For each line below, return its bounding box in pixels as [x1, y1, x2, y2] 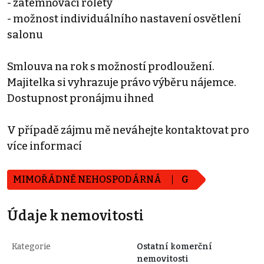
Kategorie [12, 241, 51, 252]
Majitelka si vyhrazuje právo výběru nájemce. [7, 75, 236, 89]
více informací [7, 139, 82, 153]
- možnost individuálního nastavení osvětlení [7, 12, 241, 25]
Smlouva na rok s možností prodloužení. [7, 60, 214, 73]
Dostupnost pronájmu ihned [7, 91, 154, 105]
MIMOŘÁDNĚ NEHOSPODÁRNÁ [13, 173, 163, 185]
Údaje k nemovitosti [7, 207, 144, 224]
